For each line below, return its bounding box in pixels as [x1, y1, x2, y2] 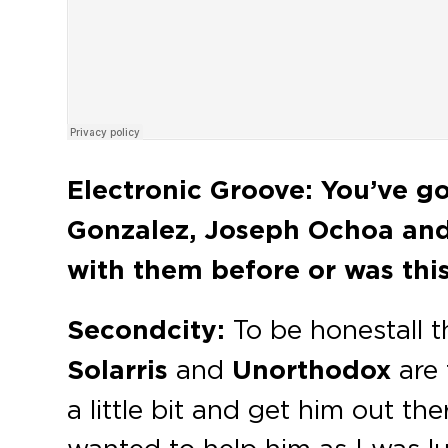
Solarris [67, 353, 169, 387]
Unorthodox [232, 353, 392, 387]
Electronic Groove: [67, 173, 314, 207]
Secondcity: [67, 313, 234, 347]
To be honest [233, 313, 397, 345]
